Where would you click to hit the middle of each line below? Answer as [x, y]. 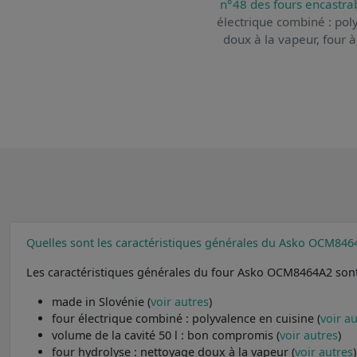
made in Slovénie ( [101, 301]
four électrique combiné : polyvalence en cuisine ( [186, 318]
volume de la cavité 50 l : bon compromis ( [166, 335]
